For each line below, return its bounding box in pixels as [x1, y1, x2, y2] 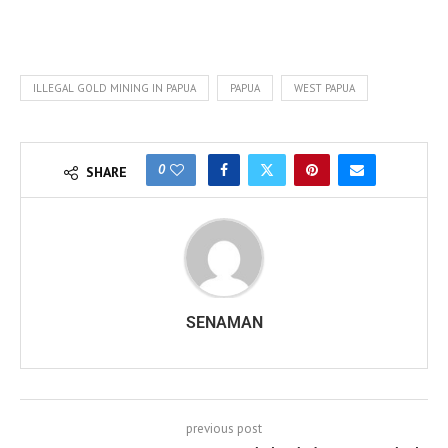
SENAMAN [185, 313, 263, 333]
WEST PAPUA [294, 81, 355, 96]
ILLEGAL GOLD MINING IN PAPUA [33, 81, 196, 96]
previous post [186, 420, 262, 438]
